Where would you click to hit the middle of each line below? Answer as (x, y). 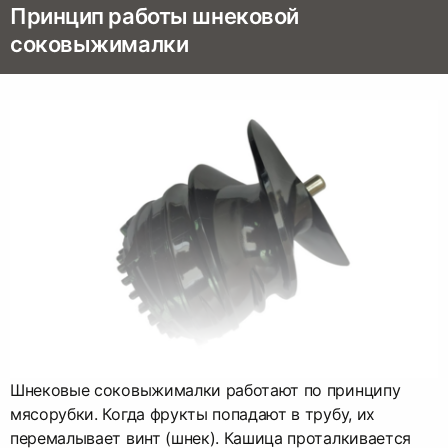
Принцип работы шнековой (154, 16)
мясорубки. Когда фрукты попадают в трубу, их (192, 413)
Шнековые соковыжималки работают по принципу (205, 389)
